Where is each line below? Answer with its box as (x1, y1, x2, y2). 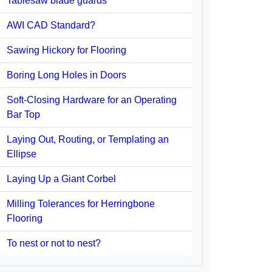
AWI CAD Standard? (7, 20, 95, 30)
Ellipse (7, 149, 36, 159)
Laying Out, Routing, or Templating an (7, 134, 169, 144)
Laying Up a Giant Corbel (7, 174, 116, 184)
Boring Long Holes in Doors (7, 70, 126, 80)
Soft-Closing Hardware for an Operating (7, 95, 177, 105)
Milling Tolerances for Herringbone (7, 199, 155, 209)
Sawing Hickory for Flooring (7, 45, 126, 55)
